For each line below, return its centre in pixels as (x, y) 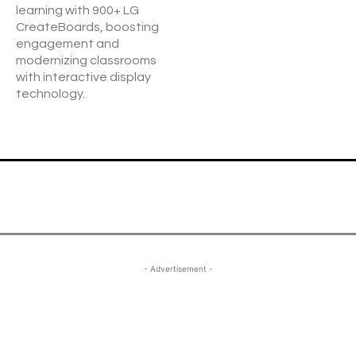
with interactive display (83, 77)
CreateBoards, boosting (87, 27)
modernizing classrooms (86, 60)
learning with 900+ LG (77, 10)
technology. (50, 94)
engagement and (68, 44)
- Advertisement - (178, 269)
